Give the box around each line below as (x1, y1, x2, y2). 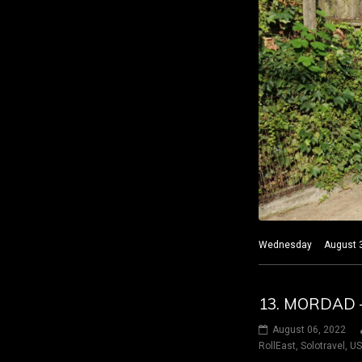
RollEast (259, 340, 296, 352)
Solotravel (301, 340, 345, 352)
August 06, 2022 (272, 324, 346, 336)
